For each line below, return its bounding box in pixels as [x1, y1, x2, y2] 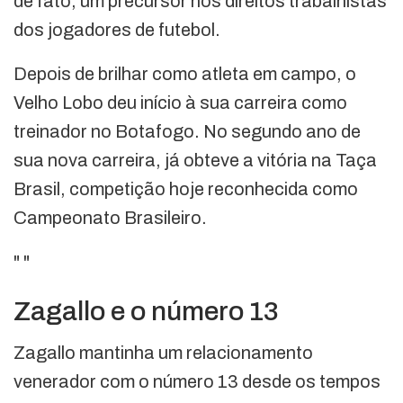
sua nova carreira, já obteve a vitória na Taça [13, 149, 377, 170]
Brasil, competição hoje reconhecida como [13, 178, 358, 199]
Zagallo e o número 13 [13, 296, 279, 326]
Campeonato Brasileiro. [13, 207, 207, 228]
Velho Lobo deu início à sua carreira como [13, 92, 347, 112]
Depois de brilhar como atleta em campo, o [13, 63, 356, 84]
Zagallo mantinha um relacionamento [13, 342, 313, 363]
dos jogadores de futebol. [13, 19, 220, 40]
